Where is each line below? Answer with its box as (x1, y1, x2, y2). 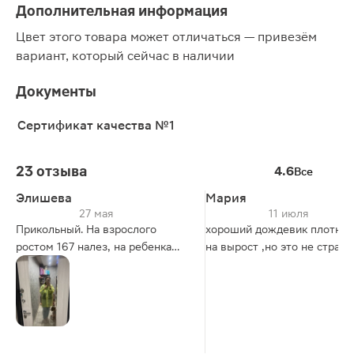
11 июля (269, 207, 309, 220)
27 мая (79, 207, 114, 220)
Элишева (16, 190, 72, 205)
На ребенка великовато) (16, 292, 144, 305)
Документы (16, 83, 96, 100)
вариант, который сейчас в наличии (16, 48, 235, 63)
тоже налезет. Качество (16, 258, 141, 270)
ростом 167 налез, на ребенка (16, 240, 171, 253)
